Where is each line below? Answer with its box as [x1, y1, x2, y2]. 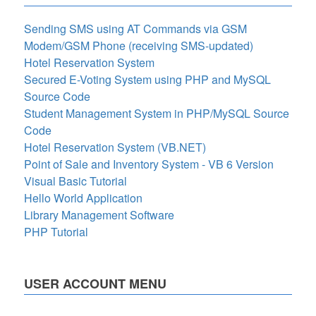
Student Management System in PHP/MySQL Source [24, 105, 289, 121]
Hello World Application [24, 190, 142, 206]
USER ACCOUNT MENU [24, 274, 166, 293]
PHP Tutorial [24, 224, 88, 240]
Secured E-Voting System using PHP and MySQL [24, 71, 271, 87]
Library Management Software [24, 207, 174, 223]
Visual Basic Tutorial [24, 173, 127, 189]
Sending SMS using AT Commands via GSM [24, 20, 247, 37]
